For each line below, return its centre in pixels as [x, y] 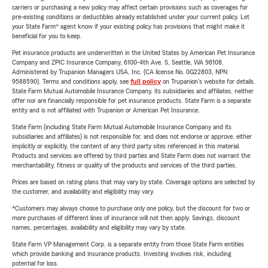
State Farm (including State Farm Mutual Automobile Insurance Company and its [122, 127]
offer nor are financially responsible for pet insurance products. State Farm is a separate [131, 101]
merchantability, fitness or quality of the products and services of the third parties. [124, 165]
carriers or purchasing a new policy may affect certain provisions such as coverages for [130, 7]
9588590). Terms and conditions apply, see [71, 82]
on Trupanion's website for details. [208, 82]
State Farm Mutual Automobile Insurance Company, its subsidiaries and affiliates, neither [133, 91]
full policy [146, 82]
